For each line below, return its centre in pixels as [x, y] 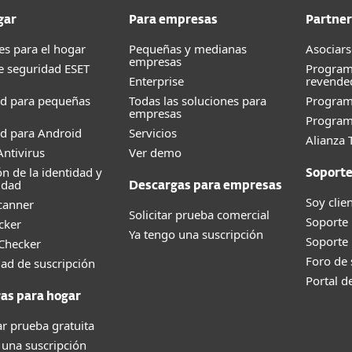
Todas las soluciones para [198, 101]
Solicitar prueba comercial [199, 214]
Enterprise [156, 81]
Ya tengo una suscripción [196, 234]
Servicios [153, 133]
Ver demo [155, 152]
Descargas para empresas [205, 186]
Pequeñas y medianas [188, 49]
